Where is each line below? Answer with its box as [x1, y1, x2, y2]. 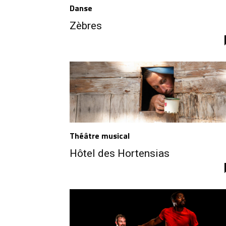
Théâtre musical [70, 130, 130, 142]
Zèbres [70, 19, 102, 32]
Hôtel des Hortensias [70, 147, 169, 160]
